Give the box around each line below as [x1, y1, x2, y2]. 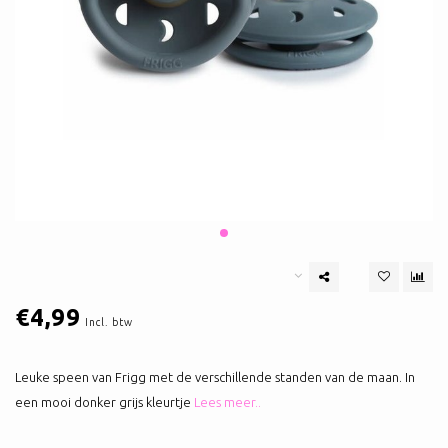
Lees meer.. [194, 395, 261, 410]
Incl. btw [85, 316, 133, 329]
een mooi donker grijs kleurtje [15, 395, 194, 410]
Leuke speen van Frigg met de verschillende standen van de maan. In [15, 370, 415, 385]
